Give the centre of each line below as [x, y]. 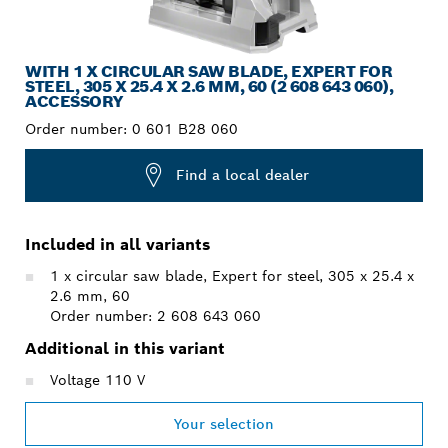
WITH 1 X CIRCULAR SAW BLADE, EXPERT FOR [209, 71]
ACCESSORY [74, 101]
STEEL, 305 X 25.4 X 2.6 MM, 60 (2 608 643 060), [209, 86]
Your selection [224, 423]
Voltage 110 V [97, 379]
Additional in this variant [125, 348]
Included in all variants [117, 244]
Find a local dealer [242, 175]
